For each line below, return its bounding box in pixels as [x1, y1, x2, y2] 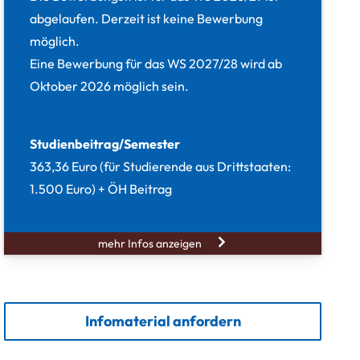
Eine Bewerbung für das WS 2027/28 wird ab [30, 55, 283, 72]
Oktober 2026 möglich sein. [30, 77, 190, 94]
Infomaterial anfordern [84, 311, 241, 330]
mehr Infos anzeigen [98, 235, 202, 251]
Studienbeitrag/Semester [30, 135, 181, 152]
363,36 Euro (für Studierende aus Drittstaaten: [30, 157, 292, 174]
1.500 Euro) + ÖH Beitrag [30, 180, 173, 197]
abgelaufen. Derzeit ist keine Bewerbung [30, 10, 264, 27]
